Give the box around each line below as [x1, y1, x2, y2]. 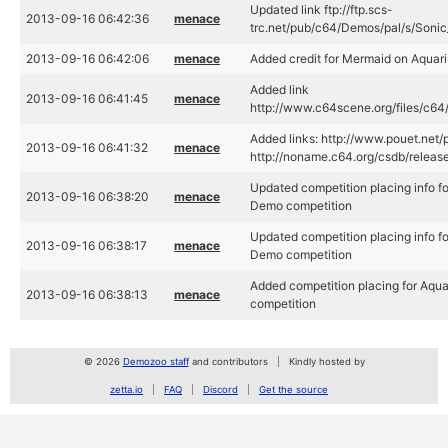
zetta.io [110, 384, 143, 395]
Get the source [259, 384, 328, 395]
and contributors [188, 356, 268, 367]
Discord [203, 384, 238, 395]
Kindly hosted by [288, 356, 365, 367]
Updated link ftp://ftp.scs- [250, 2, 394, 17]
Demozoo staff [122, 356, 189, 367]
